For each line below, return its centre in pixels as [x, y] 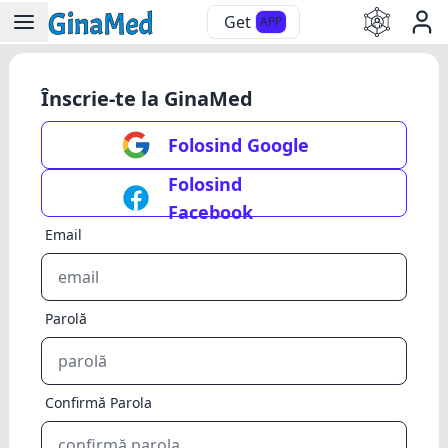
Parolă [66, 318]
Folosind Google [238, 145]
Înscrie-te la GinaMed [147, 98]
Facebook [210, 212]
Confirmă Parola [98, 402]
